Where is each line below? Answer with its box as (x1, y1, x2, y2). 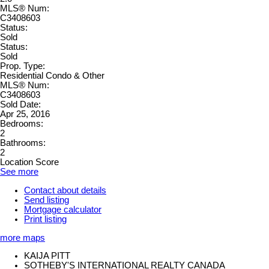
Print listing (24, 214, 67, 225)
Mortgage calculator (24, 205, 101, 215)
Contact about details (24, 186, 106, 196)
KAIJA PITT (24, 251, 70, 261)
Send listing (24, 195, 69, 205)
